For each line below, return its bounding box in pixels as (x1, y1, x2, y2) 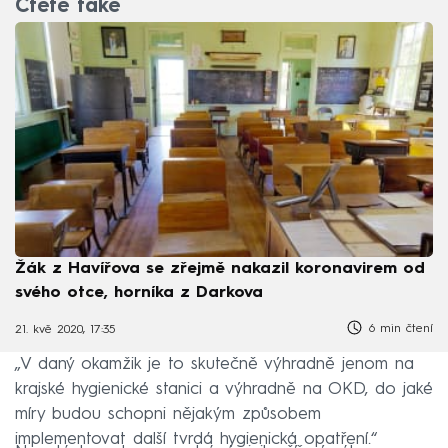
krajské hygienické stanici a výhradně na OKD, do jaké (15, 381, 433, 399)
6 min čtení (364, 322, 433, 335)
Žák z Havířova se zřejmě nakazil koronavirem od (15, 260, 425, 277)
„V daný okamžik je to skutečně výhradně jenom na (15, 356, 414, 374)
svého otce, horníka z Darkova (15, 284, 263, 301)
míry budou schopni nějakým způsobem (15, 406, 321, 424)
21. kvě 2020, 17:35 (15, 324, 115, 337)
